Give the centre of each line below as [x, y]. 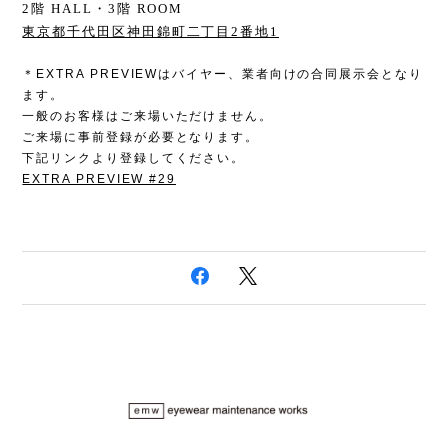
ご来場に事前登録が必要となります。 [141, 137]
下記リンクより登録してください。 [134, 158]
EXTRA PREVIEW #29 [99, 179]
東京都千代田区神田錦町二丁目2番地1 [150, 32]
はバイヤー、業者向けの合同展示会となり [290, 74]
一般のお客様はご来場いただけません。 [147, 116]
